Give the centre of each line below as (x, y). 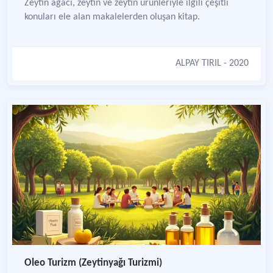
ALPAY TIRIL (198, 63)
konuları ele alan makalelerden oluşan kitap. (112, 17)
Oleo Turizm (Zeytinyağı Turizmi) (93, 263)
